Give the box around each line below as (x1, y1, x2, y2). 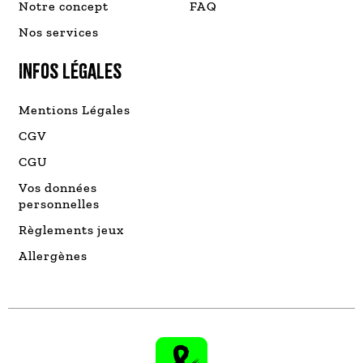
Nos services (19, 23, 100, 40)
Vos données (19, 179, 98, 195)
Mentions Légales (19, 101, 131, 117)
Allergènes (19, 247, 88, 263)
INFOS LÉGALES (19, 58, 122, 83)
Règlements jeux (19, 221, 125, 237)
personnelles (19, 195, 100, 211)
